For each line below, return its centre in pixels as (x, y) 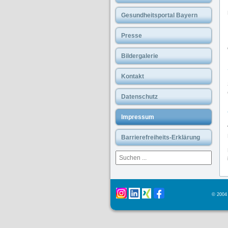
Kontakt (133, 76)
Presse (132, 36)
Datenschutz (139, 97)
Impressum (138, 117)
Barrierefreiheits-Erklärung (161, 137)
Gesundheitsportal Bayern (159, 15)
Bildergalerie (140, 56)
